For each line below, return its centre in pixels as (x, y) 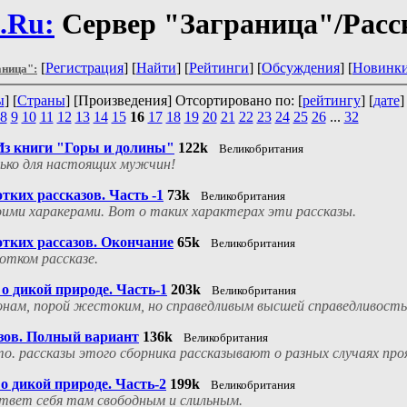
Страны (41, 101)
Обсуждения (301, 68)
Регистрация (84, 68)
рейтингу (331, 101)
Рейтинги (219, 68)
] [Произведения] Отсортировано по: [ (184, 101)
